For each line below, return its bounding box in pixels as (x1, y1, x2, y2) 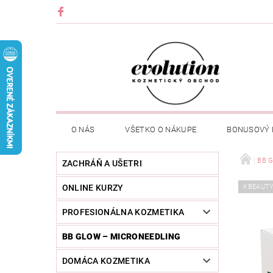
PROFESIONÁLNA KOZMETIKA (62, 207, 185, 218)
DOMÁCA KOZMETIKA (62, 256, 150, 266)
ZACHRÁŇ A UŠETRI (62, 158, 142, 169)
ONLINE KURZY (62, 183, 124, 193)
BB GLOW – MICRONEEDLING (62, 232, 181, 242)
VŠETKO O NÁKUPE (125, 125, 197, 135)
